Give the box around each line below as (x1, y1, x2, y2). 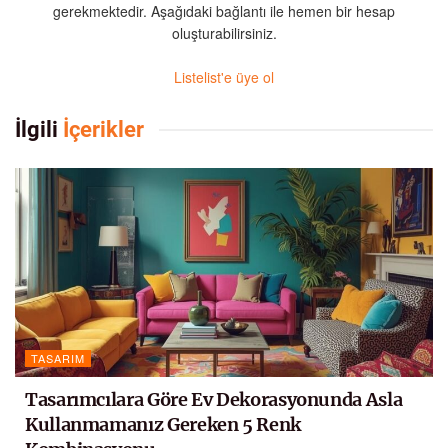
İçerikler (58, 117, 144, 143)
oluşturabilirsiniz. (171, 22, 277, 43)
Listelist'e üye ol (174, 66, 274, 87)
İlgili (15, 117, 58, 143)
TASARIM (31, 350, 85, 367)
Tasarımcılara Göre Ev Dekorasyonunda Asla (25, 388, 403, 412)
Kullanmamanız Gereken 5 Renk (25, 413, 301, 437)
